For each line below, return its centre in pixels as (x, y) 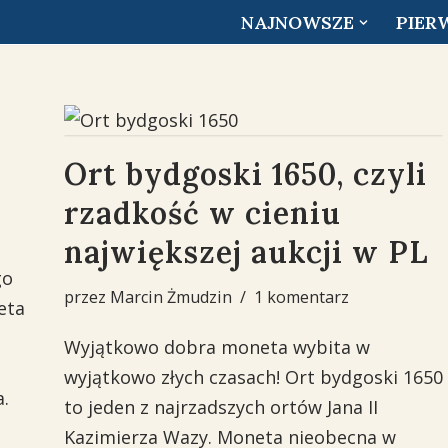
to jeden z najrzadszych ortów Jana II (220, 407)
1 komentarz (301, 297)
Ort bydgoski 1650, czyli (245, 174)
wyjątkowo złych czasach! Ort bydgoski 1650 (253, 377)
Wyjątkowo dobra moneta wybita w (216, 347)
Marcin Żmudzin (170, 297)
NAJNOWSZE (297, 22)
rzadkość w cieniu (202, 213)
